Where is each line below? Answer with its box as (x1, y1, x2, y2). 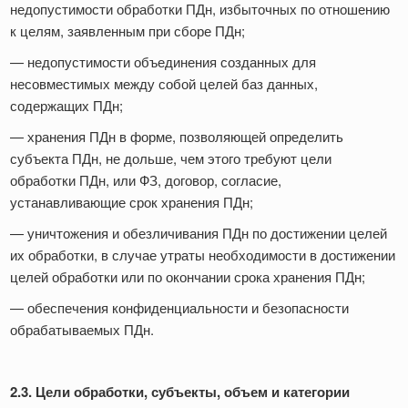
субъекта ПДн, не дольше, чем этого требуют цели (10, 148, 331, 168)
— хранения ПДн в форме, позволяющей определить (10, 127, 343, 147)
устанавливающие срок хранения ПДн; (10, 192, 257, 212)
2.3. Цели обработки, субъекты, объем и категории (10, 382, 350, 403)
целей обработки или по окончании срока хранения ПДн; (10, 267, 369, 287)
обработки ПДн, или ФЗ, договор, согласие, (10, 170, 281, 190)
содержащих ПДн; (10, 96, 127, 116)
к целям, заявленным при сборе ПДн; (10, 21, 249, 41)
